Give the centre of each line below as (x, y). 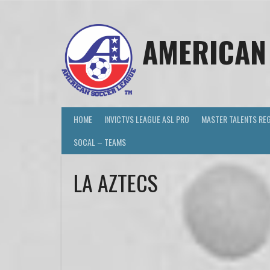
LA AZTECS (116, 182)
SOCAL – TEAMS (100, 142)
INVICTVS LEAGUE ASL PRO (147, 119)
